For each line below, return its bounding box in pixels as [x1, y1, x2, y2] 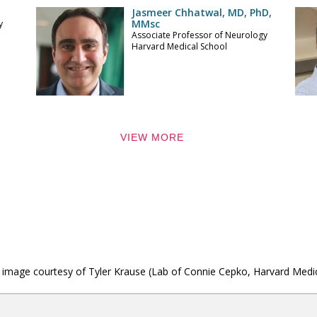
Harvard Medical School [131, 40, 227, 52]
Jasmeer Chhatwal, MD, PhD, [131, 6, 272, 19]
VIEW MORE [120, 132, 185, 143]
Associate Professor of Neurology [131, 29, 267, 41]
